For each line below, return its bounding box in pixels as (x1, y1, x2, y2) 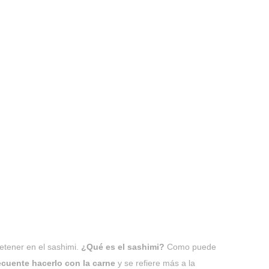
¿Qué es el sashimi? (81, 242, 165, 252)
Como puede (165, 242, 216, 252)
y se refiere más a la (115, 258, 195, 268)
